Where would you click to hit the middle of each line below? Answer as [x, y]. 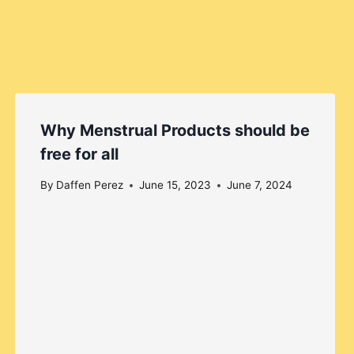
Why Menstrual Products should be [175, 131]
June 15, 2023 [175, 185]
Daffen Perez [89, 185]
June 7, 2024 [259, 185]
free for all [79, 154]
